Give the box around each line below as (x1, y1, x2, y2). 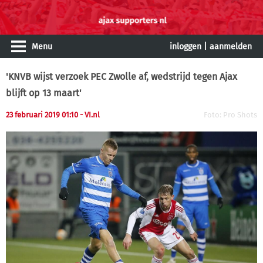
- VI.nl (80, 110, 100, 119)
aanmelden (210, 42, 252, 52)
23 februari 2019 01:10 (6, 110, 80, 119)
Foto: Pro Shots (204, 110, 257, 119)
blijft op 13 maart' (6, 87, 82, 99)
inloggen (170, 42, 201, 52)
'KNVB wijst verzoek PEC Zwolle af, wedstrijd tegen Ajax (6, 71, 237, 82)
